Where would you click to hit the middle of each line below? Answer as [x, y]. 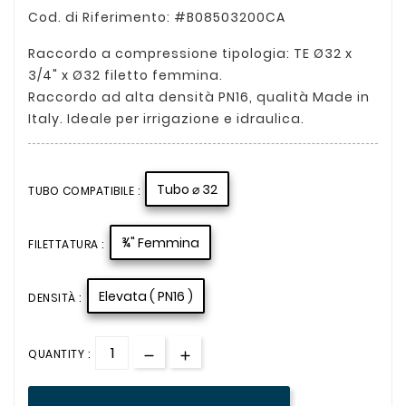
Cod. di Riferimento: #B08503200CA [157, 17]
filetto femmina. [162, 75]
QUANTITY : [59, 353]
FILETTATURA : [66, 244]
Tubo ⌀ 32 [187, 189]
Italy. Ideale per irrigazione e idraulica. [166, 118]
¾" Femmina [160, 242]
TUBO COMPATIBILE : [84, 190]
